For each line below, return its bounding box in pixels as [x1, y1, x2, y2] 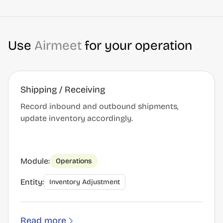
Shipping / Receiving [20, 84, 105, 95]
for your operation [82, 38, 192, 53]
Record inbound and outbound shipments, [20, 102, 178, 111]
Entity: [20, 177, 44, 187]
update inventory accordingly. [20, 113, 133, 123]
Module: [20, 156, 50, 166]
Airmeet [34, 38, 82, 53]
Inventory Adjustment [49, 178, 120, 186]
